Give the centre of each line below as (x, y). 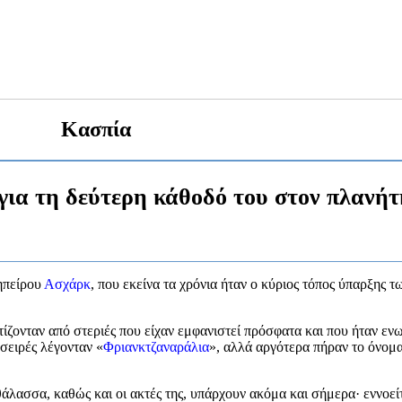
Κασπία (96, 129)
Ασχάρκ (67, 284)
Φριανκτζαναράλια (156, 346)
